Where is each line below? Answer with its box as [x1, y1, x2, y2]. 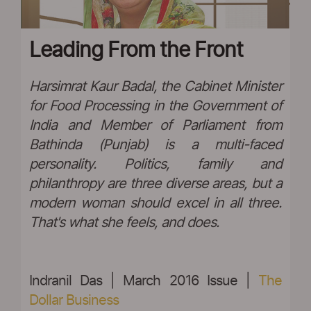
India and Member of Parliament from [29, 119, 282, 133]
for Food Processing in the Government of [29, 99, 282, 113]
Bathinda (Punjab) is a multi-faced [29, 138, 282, 152]
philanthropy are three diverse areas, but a [29, 177, 282, 191]
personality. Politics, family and [29, 158, 282, 171]
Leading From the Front [29, 40, 243, 61]
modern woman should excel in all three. [29, 196, 282, 210]
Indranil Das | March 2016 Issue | [29, 274, 258, 288]
